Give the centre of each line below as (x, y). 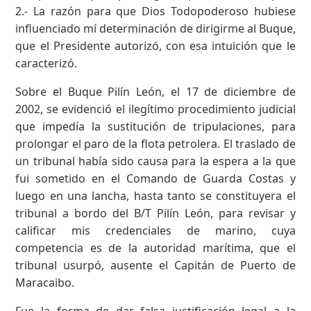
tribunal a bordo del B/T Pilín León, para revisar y (155, 213)
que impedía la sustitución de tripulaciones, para (155, 126)
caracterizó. (47, 63)
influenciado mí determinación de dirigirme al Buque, (155, 28)
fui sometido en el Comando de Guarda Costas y (155, 178)
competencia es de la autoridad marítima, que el (155, 247)
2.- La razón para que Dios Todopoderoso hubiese (155, 11)
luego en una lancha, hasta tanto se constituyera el (155, 195)
